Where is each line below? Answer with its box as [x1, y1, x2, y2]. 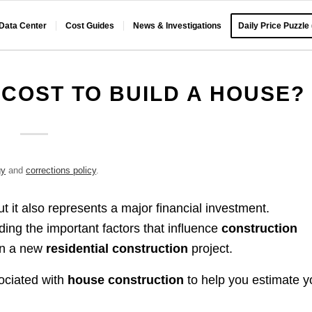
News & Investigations [133, 21, 222, 31]
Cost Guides [65, 21, 115, 31]
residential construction [46, 242, 189, 256]
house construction [68, 272, 185, 287]
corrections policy [26, 165, 97, 175]
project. [188, 242, 233, 256]
